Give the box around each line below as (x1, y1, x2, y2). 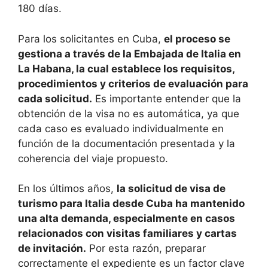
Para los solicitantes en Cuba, (18, 32, 164, 45)
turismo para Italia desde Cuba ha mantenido (18, 197, 245, 210)
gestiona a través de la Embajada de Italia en (18, 47, 241, 60)
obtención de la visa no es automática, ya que (18, 107, 239, 120)
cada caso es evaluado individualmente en (18, 122, 224, 135)
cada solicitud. (18, 92, 92, 105)
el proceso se (164, 32, 230, 45)
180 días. (18, 2, 62, 15)
